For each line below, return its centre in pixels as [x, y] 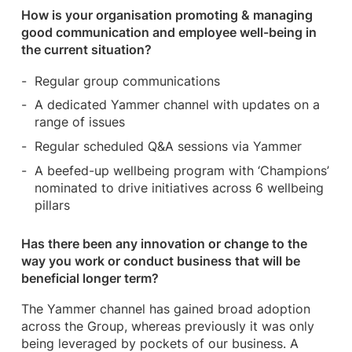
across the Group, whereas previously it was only [167, 327]
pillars [53, 206]
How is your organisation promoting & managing [167, 16]
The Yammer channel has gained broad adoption [165, 310]
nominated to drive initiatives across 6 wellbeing [180, 189]
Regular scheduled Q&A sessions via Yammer [169, 147]
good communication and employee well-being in [169, 33]
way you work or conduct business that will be [160, 261]
